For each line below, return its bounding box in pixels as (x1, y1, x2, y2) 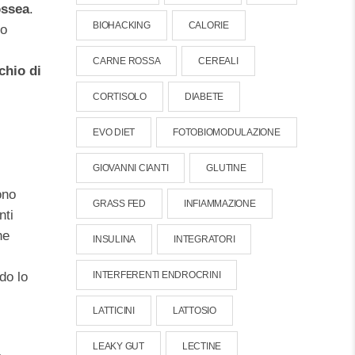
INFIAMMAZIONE (183, 198, 256, 209)
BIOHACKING (93, 20, 151, 31)
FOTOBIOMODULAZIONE (173, 127, 281, 138)
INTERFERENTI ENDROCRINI (93, 269, 221, 281)
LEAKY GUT (93, 341, 144, 352)
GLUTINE (206, 162, 246, 174)
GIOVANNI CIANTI (93, 162, 169, 174)
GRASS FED (93, 198, 146, 209)
